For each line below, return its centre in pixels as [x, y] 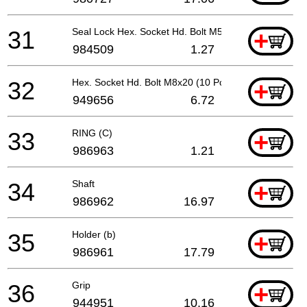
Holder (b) [94, 234]
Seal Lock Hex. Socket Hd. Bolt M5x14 [155, 31]
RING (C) [92, 133]
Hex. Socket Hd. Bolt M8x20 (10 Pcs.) [153, 82]
